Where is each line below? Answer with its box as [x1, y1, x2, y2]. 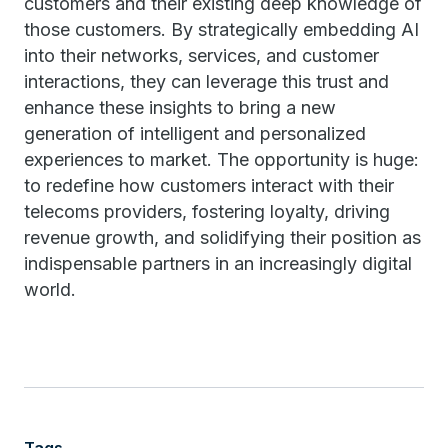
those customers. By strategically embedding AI [24, 19, 419, 40]
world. [24, 279, 76, 300]
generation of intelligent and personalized [24, 123, 366, 144]
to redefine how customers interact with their [24, 175, 394, 196]
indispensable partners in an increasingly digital [24, 253, 412, 274]
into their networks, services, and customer [24, 45, 379, 66]
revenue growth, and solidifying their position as [24, 227, 421, 248]
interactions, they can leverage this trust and [24, 71, 389, 92]
